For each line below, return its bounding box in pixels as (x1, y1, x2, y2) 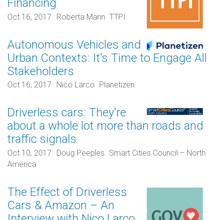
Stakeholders (7, 64, 74, 78)
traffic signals (7, 132, 77, 146)
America (7, 159, 36, 169)
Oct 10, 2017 (7, 148, 52, 158)
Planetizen (99, 80, 135, 90)
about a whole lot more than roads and (7, 119, 203, 133)
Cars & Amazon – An (7, 198, 114, 212)
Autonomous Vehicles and (7, 37, 141, 52)
